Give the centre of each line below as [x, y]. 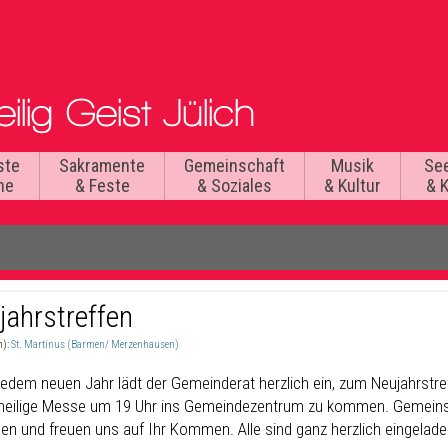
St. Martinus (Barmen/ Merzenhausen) [95, 344]
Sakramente [102, 165]
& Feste [102, 185]
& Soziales [234, 185]
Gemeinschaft [234, 165]
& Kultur [352, 185]
